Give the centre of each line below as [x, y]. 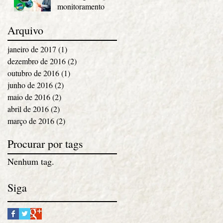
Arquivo [25, 30]
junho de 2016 [30, 85]
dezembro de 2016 [37, 61]
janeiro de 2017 [32, 49]
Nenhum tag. [31, 161]
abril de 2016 [28, 109]
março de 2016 [31, 120]
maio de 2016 [29, 97]
